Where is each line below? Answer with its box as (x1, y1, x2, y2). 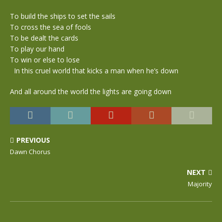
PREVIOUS (16, 135, 50, 145)
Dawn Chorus (10, 147, 51, 156)
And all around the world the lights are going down (10, 87, 171, 96)
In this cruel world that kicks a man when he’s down (10, 66, 178, 75)
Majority (188, 179, 212, 188)
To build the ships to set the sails (10, 11, 119, 21)
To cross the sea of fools (10, 22, 95, 32)
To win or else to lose (10, 55, 80, 64)
